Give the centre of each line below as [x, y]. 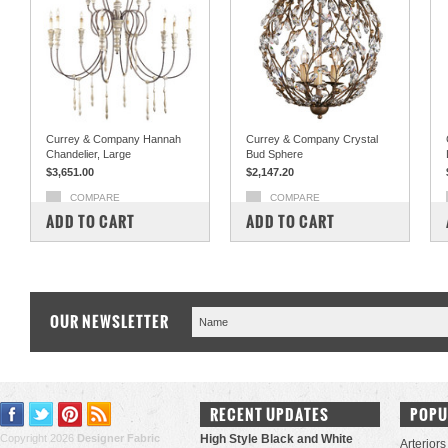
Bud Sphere [274, 154]
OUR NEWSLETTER [109, 321]
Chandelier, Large [88, 154]
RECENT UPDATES [269, 414]
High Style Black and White [276, 439]
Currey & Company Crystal [312, 139]
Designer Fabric [118, 438]
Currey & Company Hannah [113, 139]
